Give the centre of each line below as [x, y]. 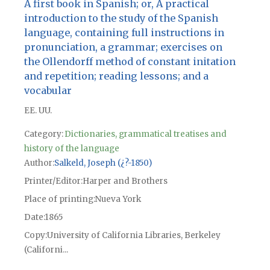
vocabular [48, 91]
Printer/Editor [52, 181]
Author [38, 163]
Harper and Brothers [125, 181]
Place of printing [58, 199]
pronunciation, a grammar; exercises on [123, 47]
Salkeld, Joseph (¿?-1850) [103, 163]
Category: [43, 134]
